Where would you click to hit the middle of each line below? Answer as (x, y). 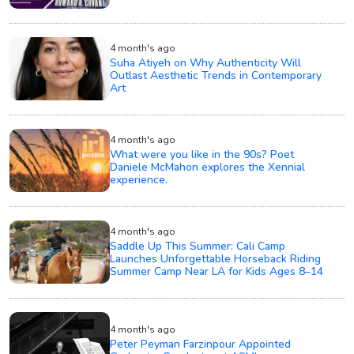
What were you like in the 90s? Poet (202, 154)
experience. (139, 179)
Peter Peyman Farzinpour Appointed (201, 344)
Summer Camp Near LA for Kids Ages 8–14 (217, 271)
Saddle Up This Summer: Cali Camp (198, 246)
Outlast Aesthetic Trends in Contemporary (216, 75)
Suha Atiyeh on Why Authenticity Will (206, 62)
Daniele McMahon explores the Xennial (208, 167)
